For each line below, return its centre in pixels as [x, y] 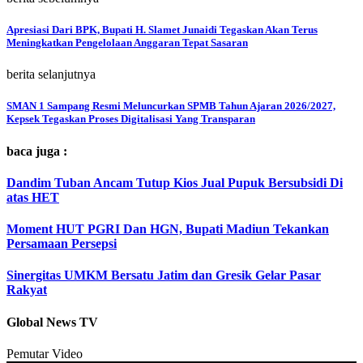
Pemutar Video [45, 353]
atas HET [33, 197]
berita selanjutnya [51, 75]
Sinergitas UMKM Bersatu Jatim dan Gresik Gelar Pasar [164, 275]
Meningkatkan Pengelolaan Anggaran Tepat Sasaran [127, 42]
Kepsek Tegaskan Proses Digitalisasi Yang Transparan [131, 119]
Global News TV [52, 322]
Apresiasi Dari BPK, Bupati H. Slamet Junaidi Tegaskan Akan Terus [162, 29]
